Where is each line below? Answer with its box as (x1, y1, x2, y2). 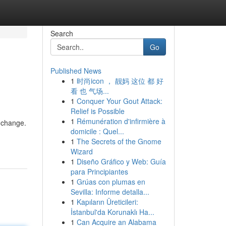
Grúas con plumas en (76, 177, 145, 187)
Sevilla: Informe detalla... (70, 187, 149, 197)
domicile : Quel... (70, 126, 124, 136)
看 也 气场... (70, 86, 109, 96)
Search (50, 28, 73, 38)
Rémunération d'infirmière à (76, 116, 165, 126)
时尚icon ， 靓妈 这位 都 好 (76, 76, 163, 86)
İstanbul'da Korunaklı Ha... (70, 207, 154, 217)
